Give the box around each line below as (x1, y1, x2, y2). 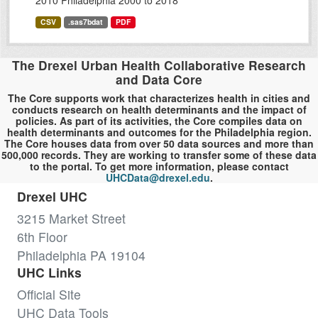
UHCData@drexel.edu (105, 170, 210, 185)
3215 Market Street (17, 209, 126, 228)
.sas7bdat (68, 16, 104, 28)
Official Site (17, 285, 81, 304)
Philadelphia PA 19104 (17, 246, 146, 265)
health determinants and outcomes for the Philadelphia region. (6, 125, 312, 140)
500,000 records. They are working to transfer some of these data (1, 148, 317, 163)
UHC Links (17, 263, 82, 282)
